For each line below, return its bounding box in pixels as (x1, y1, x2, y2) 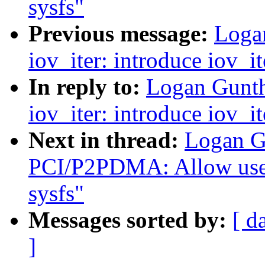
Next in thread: (28, 127, 185, 153)
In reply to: (28, 74, 146, 100)
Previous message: (28, 21, 214, 47)
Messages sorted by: (28, 207, 232, 233)
